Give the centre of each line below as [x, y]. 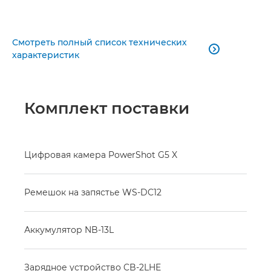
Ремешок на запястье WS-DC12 [93, 192]
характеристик [46, 55]
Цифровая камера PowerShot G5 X [101, 155]
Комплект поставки [107, 108]
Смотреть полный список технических [100, 42]
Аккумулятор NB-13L [69, 230]
